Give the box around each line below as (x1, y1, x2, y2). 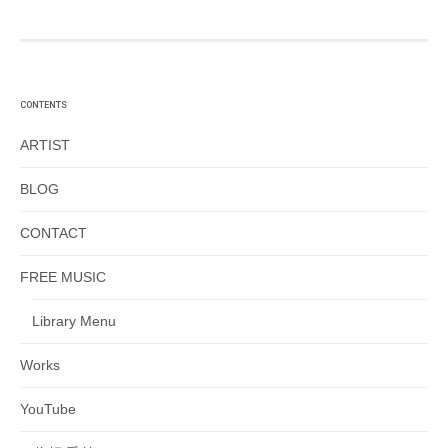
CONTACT (20, 225, 87, 241)
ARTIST (20, 137, 70, 153)
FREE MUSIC (20, 269, 106, 285)
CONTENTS (20, 99, 67, 110)
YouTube (20, 401, 76, 417)
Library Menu (32, 313, 116, 329)
